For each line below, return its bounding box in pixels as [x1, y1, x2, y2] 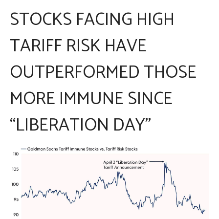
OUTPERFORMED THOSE [10, 58, 197, 87]
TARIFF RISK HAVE [10, 32, 147, 61]
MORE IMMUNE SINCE [10, 85, 173, 113]
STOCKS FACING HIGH [10, 5, 175, 34]
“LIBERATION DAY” [10, 111, 151, 140]
